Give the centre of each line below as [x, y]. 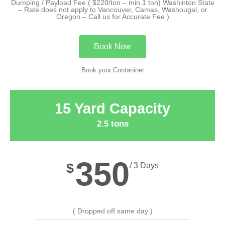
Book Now [113, 46]
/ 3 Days [144, 165]
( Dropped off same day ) [113, 211]
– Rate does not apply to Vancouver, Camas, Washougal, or [113, 9]
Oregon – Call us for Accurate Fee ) [113, 16]
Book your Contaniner [113, 70]
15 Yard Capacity [113, 108]
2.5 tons [113, 124]
